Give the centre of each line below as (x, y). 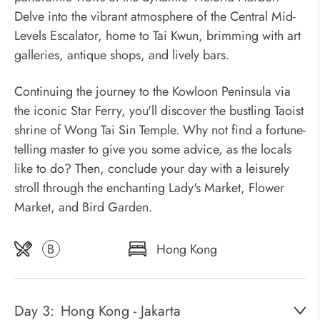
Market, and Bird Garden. (83, 207)
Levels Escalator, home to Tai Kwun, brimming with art (157, 36)
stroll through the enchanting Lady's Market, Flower (149, 188)
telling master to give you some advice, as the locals (153, 149)
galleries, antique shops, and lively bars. (122, 55)
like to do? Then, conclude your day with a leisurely (152, 169)
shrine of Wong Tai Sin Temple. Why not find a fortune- (160, 130)
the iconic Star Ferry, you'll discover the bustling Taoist (159, 111)
